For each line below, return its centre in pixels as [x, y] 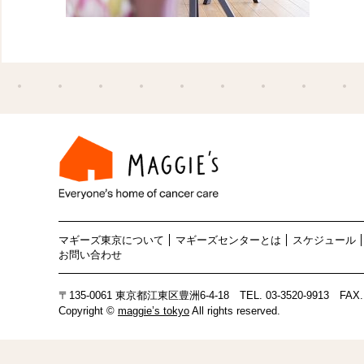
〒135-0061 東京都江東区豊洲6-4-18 [144, 295]
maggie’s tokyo [154, 311]
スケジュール [324, 240]
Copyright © [88, 311]
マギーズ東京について [111, 240]
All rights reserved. [235, 311]
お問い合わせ [90, 254]
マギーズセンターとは [228, 240]
